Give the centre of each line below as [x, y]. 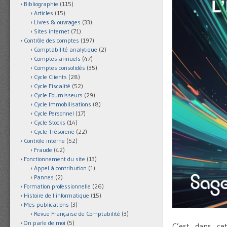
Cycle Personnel [54, 113]
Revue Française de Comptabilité [77, 214]
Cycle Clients [50, 77]
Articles [44, 13]
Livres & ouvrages [57, 22]
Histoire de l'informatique [56, 196]
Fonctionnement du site [54, 159]
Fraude [43, 150]
